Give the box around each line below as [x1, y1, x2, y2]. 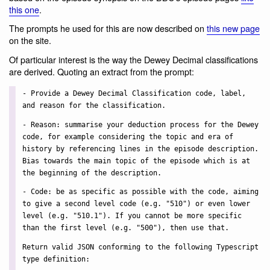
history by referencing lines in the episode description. [22, 144, 259, 153]
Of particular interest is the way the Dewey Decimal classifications [9, 52, 258, 66]
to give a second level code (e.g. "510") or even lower [22, 199, 250, 209]
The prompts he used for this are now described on [9, 22, 207, 35]
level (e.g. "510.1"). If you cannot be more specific [22, 212, 242, 221]
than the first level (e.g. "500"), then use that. [22, 224, 229, 233]
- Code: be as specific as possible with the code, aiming [22, 187, 259, 196]
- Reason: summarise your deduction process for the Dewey [22, 120, 259, 129]
